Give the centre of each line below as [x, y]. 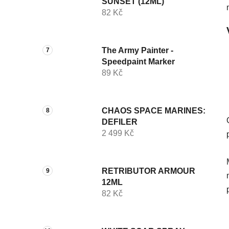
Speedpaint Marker [138, 61]
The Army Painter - [138, 50]
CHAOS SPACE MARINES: [154, 110]
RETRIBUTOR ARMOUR [148, 171]
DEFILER [120, 122]
